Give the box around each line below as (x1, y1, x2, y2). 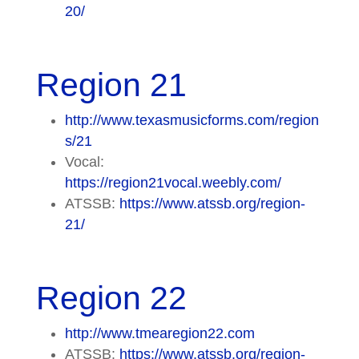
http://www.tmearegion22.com (64, 325, 255, 341)
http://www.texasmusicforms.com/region (64, 111, 319, 128)
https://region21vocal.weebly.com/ (64, 174, 281, 191)
